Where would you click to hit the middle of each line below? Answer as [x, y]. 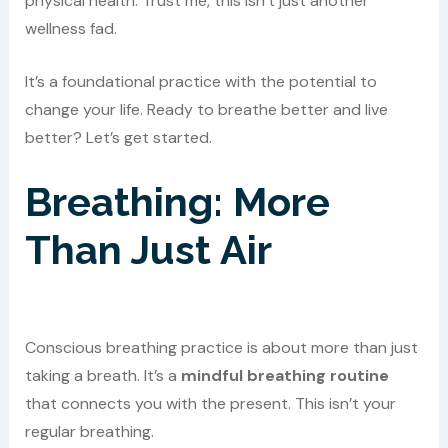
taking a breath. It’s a [102, 376]
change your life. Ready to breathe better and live [206, 110]
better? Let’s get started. [118, 138]
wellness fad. [70, 28]
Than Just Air [148, 250]
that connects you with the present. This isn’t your [210, 404]
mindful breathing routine [284, 376]
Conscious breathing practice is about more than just [221, 348]
